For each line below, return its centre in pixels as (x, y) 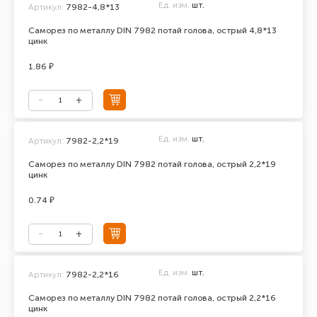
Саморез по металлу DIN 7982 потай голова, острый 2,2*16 (152, 298)
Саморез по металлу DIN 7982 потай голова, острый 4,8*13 (152, 30)
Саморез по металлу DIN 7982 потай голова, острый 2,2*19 (152, 164)
